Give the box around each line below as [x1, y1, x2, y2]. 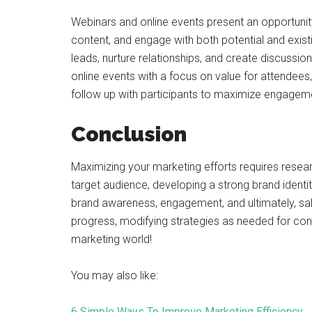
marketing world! [71, 233, 152, 246]
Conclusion [71, 122, 187, 146]
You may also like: [71, 269, 158, 282]
